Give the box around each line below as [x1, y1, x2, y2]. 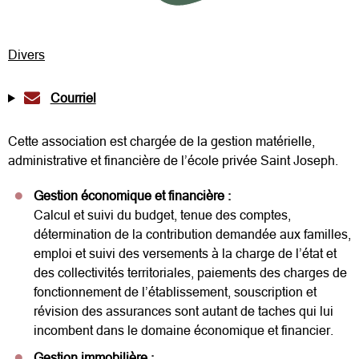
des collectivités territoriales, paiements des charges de [34, 264, 347, 280]
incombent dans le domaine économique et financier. [34, 322, 333, 337]
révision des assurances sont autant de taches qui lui [34, 303, 333, 318]
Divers [8, 46, 45, 62]
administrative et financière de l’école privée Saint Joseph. [8, 152, 338, 167]
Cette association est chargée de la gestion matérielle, [8, 133, 315, 148]
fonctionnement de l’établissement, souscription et [34, 284, 317, 299]
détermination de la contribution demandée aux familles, [34, 226, 351, 241]
